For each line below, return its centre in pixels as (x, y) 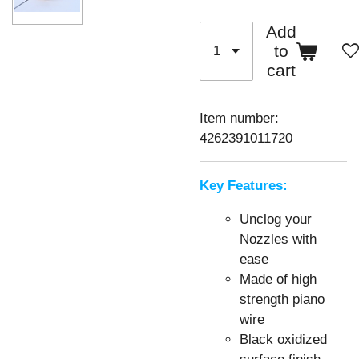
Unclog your (276, 219)
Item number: (239, 118)
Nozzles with (278, 239)
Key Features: (244, 186)
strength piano (282, 299)
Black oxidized (283, 339)
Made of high (278, 279)
